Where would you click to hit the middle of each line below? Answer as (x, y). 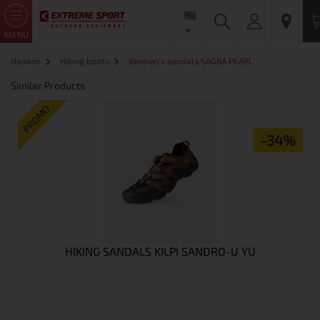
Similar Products (48, 85)
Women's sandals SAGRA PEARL (191, 61)
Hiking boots (85, 61)
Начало (26, 61)
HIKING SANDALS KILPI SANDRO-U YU (160, 251)
